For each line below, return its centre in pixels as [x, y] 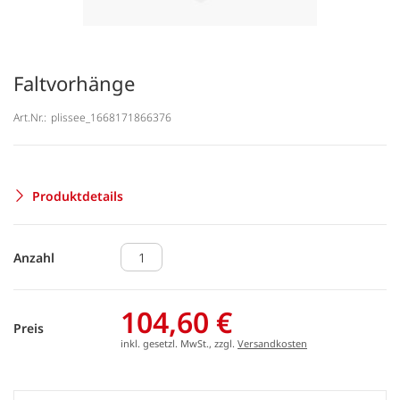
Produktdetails [78, 196]
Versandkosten [272, 343]
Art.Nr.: [30, 117]
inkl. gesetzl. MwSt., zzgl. [179, 343]
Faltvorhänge [74, 83]
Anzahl [34, 257]
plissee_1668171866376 [111, 117]
